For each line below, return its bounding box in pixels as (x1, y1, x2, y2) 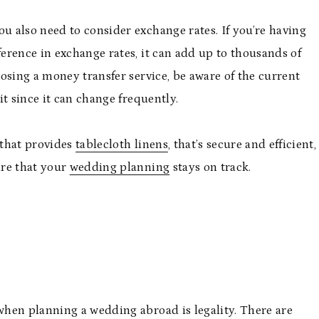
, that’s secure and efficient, (167, 137, 317, 152)
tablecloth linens (75, 137, 168, 152)
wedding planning (69, 159, 170, 174)
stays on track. (169, 159, 251, 174)
